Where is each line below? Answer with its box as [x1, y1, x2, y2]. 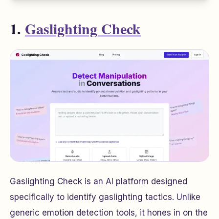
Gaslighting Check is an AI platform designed [10, 176, 187, 187]
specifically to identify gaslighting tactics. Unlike [10, 192, 200, 202]
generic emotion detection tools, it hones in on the [10, 208, 208, 218]
